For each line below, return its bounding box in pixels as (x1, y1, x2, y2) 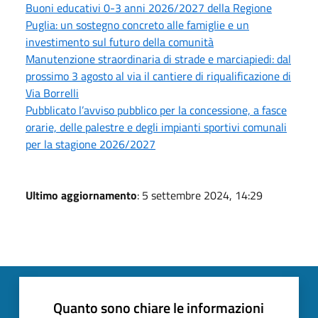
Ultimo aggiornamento (26, 186, 137, 204)
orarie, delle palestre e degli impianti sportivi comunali (26, 118, 287, 136)
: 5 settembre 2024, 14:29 (137, 186, 263, 204)
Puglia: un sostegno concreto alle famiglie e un (26, 16, 249, 33)
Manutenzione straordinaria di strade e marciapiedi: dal (26, 50, 291, 67)
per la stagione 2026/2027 (26, 135, 155, 153)
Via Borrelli (26, 84, 79, 102)
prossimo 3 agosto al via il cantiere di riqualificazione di (26, 67, 291, 84)
